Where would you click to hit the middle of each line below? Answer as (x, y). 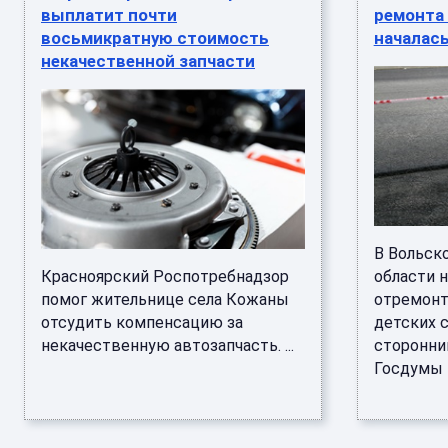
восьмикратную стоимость (155, 38)
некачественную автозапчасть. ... (167, 345)
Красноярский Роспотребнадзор (165, 276)
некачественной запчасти (148, 61)
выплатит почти (109, 15)
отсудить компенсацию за (142, 322)
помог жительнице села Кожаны (165, 299)
